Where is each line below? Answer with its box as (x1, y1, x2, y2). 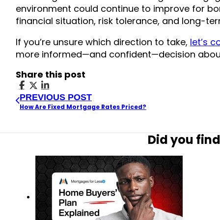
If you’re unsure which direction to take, (16, 35, 190, 48)
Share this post (16, 68, 85, 81)
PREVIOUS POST (20, 92, 92, 102)
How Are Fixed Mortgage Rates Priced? (20, 102, 146, 111)
